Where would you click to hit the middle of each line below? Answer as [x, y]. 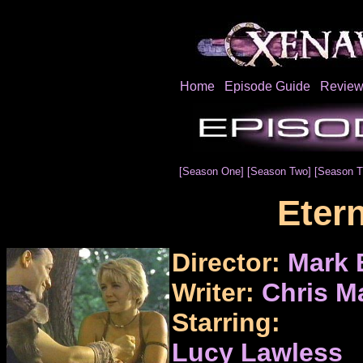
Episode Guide [267, 86]
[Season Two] [280, 171]
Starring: [226, 322]
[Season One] [213, 171]
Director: [229, 262]
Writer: [216, 292]
